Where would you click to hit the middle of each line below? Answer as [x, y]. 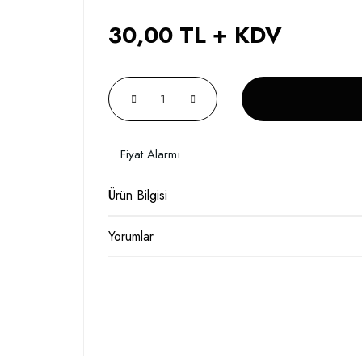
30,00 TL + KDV [195, 36]
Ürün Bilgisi [138, 195]
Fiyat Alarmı [150, 155]
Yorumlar [131, 236]
